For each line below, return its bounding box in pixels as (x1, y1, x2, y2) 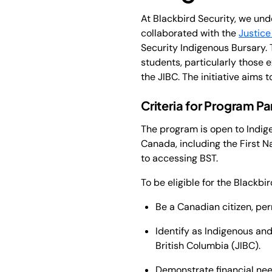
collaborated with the (141, 26, 239, 39)
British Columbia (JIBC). (155, 239, 260, 252)
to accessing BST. (141, 151, 218, 165)
